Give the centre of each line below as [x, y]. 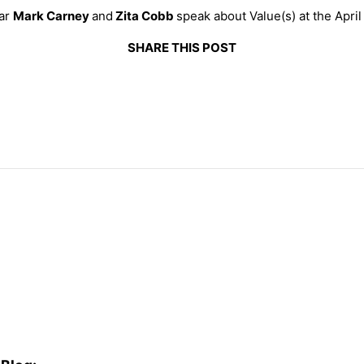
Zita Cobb [144, 16]
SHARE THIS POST [182, 48]
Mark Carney [52, 16]
